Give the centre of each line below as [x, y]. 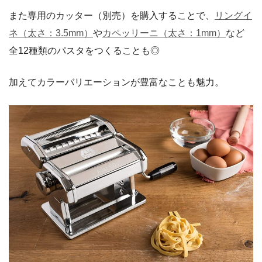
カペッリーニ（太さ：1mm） [164, 33]
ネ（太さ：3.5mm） [51, 33]
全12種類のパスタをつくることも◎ [84, 50]
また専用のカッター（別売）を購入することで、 [112, 15]
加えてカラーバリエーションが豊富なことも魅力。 [116, 82]
